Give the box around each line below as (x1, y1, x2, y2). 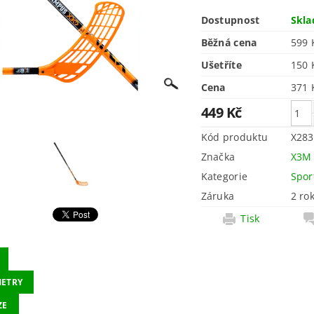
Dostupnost (200, 13, 260, 27)
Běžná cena (200, 36, 257, 49)
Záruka (200, 189, 235, 203)
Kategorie (200, 170, 248, 183)
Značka (200, 150, 235, 163)
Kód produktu (200, 130, 268, 144)
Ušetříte (200, 58, 243, 71)
